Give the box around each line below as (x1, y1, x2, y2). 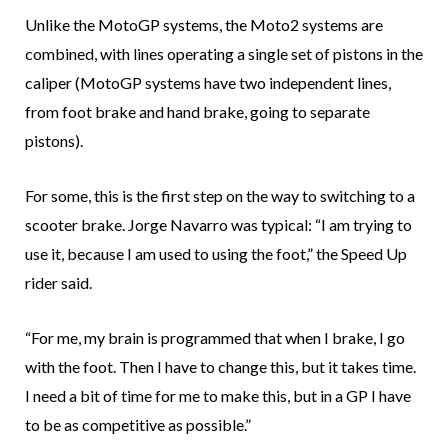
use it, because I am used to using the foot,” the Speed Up (25, 244, 407, 264)
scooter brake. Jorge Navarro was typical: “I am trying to (25, 215, 412, 235)
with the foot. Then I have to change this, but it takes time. (25, 357, 416, 377)
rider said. (25, 273, 92, 293)
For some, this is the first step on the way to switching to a (25, 186, 415, 206)
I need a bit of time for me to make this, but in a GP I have (25, 386, 411, 406)
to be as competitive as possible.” (25, 415, 251, 435)
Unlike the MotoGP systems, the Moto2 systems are (25, 15, 383, 35)
